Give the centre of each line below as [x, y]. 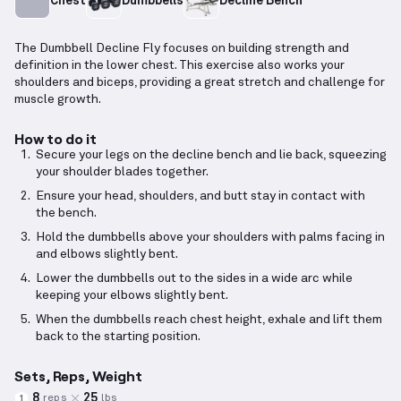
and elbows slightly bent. [107, 255]
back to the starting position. [118, 337]
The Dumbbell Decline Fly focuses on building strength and [182, 49]
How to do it [55, 139]
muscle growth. [58, 100]
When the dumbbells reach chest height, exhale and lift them [209, 320]
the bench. [66, 213]
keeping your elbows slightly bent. [132, 296]
